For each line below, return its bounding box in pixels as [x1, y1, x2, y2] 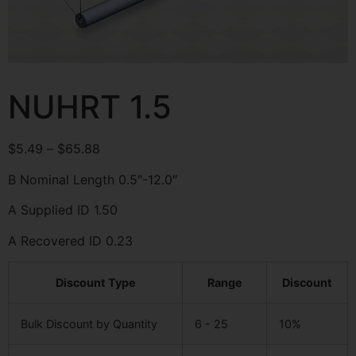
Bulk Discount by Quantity [21, 317, 157, 331]
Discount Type [55, 276, 136, 290]
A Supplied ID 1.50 [8, 202, 118, 219]
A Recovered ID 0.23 [8, 232, 133, 249]
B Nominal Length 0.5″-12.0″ [8, 171, 177, 188]
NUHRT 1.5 [8, 87, 172, 127]
